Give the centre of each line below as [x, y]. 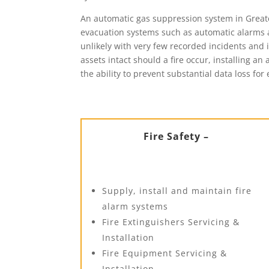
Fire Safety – [177, 136]
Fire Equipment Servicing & [165, 253]
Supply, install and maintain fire [177, 190]
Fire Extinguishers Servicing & [171, 222]
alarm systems [135, 206]
